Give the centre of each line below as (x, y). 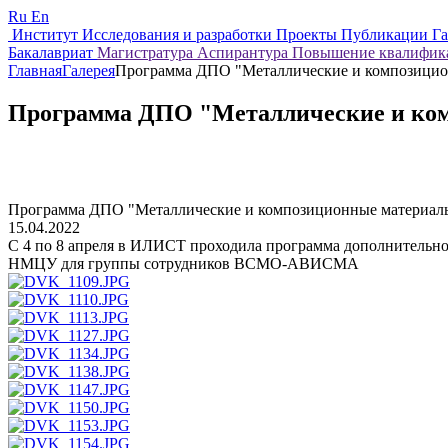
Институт (47, 34)
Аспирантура (244, 52)
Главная (35, 70)
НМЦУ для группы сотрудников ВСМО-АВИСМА (183, 263)
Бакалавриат (52, 52)
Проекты (308, 34)
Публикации (386, 34)
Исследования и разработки (179, 34)
